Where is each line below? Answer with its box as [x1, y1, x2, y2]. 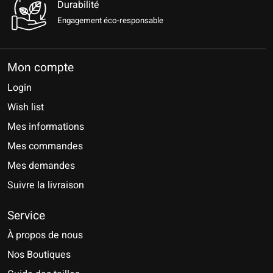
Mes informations [7, 119, 84, 134]
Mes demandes [7, 158, 75, 173]
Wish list [7, 99, 44, 115]
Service [7, 207, 45, 224]
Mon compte [7, 59, 74, 77]
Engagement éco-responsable [57, 15, 163, 27]
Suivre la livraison [7, 177, 84, 193]
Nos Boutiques [7, 247, 71, 263]
